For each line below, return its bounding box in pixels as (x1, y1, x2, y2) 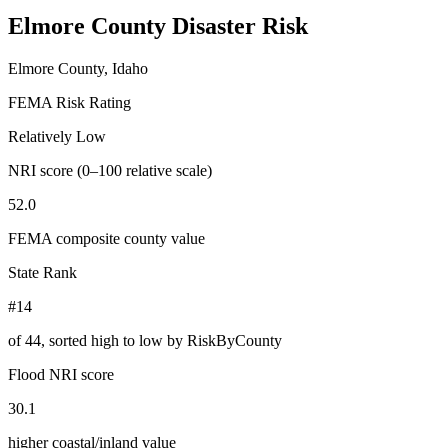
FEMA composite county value (8, 229, 205, 247)
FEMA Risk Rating (8, 93, 131, 111)
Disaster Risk (172, 12, 308, 39)
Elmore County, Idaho (8, 59, 148, 77)
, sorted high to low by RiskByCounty (41, 331, 282, 349)
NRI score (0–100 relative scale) (8, 161, 212, 179)
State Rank (8, 263, 77, 281)
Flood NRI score (8, 365, 114, 383)
